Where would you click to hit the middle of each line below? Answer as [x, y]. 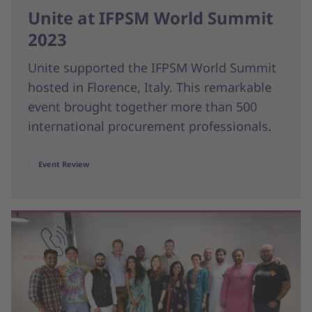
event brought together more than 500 [142, 106]
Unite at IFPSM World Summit [150, 17]
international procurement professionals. [150, 126]
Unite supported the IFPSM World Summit [152, 67]
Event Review [64, 164]
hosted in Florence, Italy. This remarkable [150, 87]
